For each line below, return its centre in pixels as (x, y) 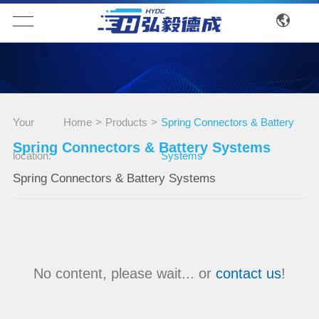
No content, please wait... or (125, 273)
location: (32, 156)
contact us (249, 273)
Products (127, 122)
